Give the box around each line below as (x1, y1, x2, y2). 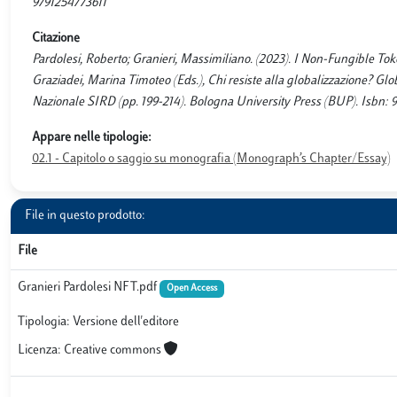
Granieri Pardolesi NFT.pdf (18, 281, 160, 294)
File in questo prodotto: (25, 209, 145, 222)
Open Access (166, 284, 217, 293)
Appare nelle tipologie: (32, 131, 152, 144)
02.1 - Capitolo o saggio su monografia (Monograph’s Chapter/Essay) (32, 152, 391, 166)
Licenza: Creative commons (18, 344, 164, 358)
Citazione (32, 32, 80, 45)
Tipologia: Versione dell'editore (18, 315, 179, 330)
